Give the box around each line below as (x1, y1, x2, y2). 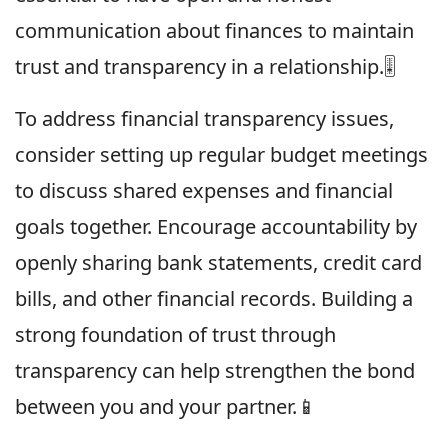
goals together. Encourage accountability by (15, 213, 417, 241)
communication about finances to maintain (15, 17, 414, 45)
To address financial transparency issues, (15, 105, 394, 133)
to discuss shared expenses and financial (15, 177, 393, 205)
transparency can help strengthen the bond (15, 357, 415, 385)
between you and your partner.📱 (15, 393, 317, 421)
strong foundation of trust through (15, 321, 336, 349)
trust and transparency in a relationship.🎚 (15, 53, 396, 81)
